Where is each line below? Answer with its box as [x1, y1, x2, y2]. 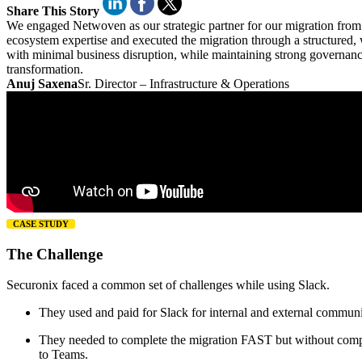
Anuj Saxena [6, 76, 78, 90]
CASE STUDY [13, 218, 69, 229]
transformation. [6, 61, 83, 76]
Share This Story [6, 3, 99, 18]
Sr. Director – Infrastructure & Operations [78, 76, 289, 90]
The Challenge [6, 245, 107, 263]
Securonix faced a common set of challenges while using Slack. [6, 278, 330, 293]
